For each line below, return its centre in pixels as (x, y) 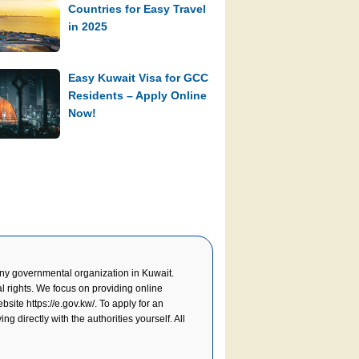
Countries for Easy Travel (137, 8)
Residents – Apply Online (138, 95)
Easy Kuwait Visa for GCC (139, 77)
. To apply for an (129, 303)
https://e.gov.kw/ (61, 303)
